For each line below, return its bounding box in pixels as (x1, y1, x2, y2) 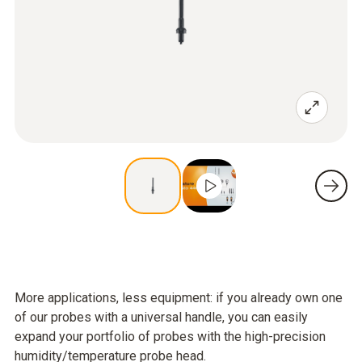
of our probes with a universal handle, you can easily (15, 309, 308, 325)
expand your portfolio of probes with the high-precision (15, 329, 326, 344)
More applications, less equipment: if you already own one (15, 290, 343, 305)
